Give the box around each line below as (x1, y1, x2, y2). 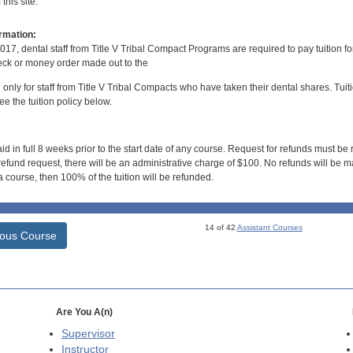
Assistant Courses (236, 222, 303, 232)
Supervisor (61, 327, 115, 340)
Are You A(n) (55, 306, 113, 318)
